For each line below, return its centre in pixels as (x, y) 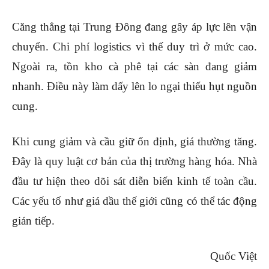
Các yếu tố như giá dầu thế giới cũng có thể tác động (134, 201)
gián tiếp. (33, 221)
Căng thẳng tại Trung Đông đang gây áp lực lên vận (134, 27)
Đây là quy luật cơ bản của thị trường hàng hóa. (125, 162)
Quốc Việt (234, 256)
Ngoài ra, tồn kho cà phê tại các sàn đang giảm (134, 67)
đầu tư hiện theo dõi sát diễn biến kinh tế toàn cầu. (134, 181)
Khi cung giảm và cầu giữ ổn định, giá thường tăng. (134, 142)
